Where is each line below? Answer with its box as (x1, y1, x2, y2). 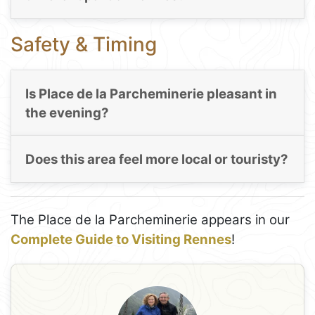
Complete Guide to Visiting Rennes (11, 231, 231, 247)
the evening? (25, 104, 109, 121)
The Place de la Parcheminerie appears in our (11, 211, 290, 228)
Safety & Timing (11, 32, 157, 57)
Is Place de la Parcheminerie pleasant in (25, 85, 277, 102)
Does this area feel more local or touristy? (25, 150, 288, 167)
